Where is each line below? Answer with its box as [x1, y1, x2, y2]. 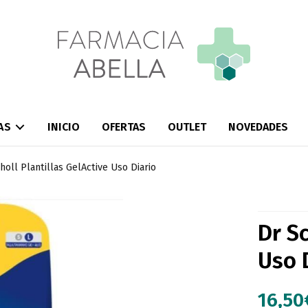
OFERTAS [101, 120, 146, 134]
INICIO [47, 120, 80, 134]
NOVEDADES [228, 120, 288, 134]
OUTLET [167, 120, 206, 134]
